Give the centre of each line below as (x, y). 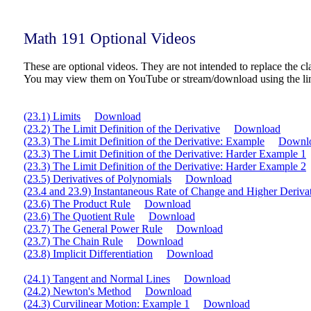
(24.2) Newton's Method (77, 291)
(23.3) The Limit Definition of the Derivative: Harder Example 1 (165, 154)
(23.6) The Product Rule (77, 204)
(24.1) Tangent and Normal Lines (97, 279)
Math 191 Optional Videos (110, 38)
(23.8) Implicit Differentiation (88, 254)
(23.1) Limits (52, 116)
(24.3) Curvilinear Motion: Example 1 (107, 304)
